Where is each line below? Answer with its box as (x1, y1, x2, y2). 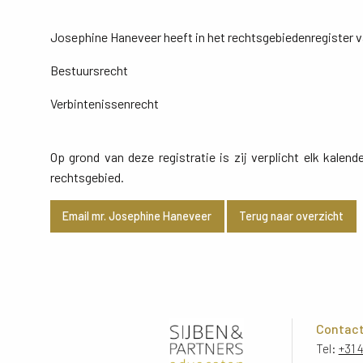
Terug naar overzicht (239, 209, 344, 224)
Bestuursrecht (50, 62, 128, 78)
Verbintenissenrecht (50, 96, 159, 111)
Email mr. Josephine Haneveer (62, 209, 212, 224)
